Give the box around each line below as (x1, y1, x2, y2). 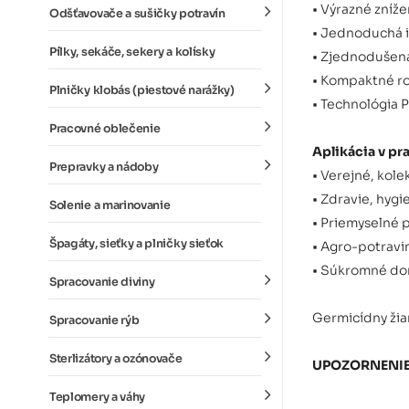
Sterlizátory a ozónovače (49, 351, 183, 366)
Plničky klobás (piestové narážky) (49, 83, 235, 98)
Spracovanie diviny (49, 275, 155, 289)
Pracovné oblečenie (49, 121, 161, 136)
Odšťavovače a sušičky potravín (49, 6, 225, 21)
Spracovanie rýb (49, 313, 140, 328)
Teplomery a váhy (49, 390, 145, 404)
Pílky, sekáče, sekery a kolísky (49, 45, 215, 59)
